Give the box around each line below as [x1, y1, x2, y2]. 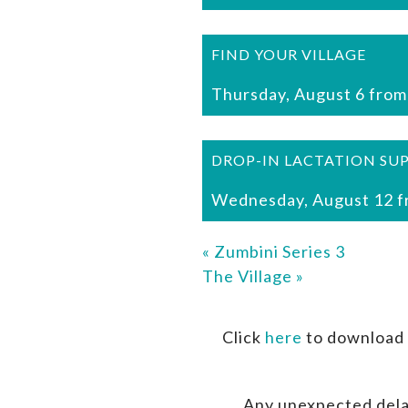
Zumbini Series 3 [210, 241, 345, 262]
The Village [202, 266, 296, 287]
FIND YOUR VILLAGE [211, 46, 366, 64]
